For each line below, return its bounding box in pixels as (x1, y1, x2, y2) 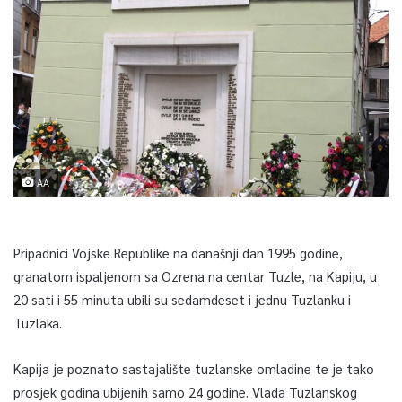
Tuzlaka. (13, 313, 62, 331)
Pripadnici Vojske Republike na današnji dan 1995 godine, (13, 243, 343, 261)
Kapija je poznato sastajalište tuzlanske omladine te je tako (13, 359, 374, 377)
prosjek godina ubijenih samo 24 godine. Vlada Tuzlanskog (13, 382, 357, 400)
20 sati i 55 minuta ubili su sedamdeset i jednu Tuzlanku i (13, 290, 351, 308)
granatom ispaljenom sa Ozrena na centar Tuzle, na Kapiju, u (13, 267, 377, 284)
